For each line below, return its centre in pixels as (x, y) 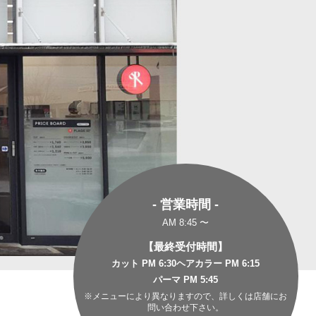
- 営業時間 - (186, 204)
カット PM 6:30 (144, 264)
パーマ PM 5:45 (186, 280)
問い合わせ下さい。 (186, 307)
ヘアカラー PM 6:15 (218, 264)
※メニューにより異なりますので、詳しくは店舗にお (186, 296)
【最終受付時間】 (186, 246)
